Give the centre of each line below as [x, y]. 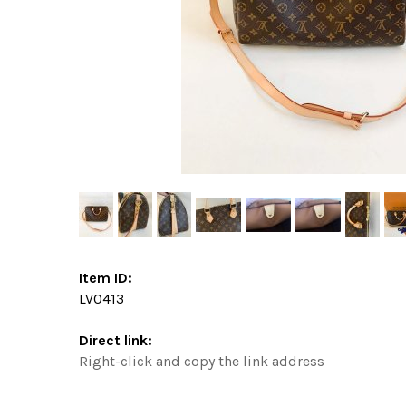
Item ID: [106, 277]
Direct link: [116, 340]
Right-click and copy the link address [202, 361]
